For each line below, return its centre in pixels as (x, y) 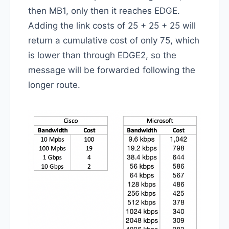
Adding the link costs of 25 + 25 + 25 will (112, 26)
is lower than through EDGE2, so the (102, 55)
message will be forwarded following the (112, 70)
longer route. (54, 85)
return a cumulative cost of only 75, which (114, 41)
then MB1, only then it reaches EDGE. (104, 11)
